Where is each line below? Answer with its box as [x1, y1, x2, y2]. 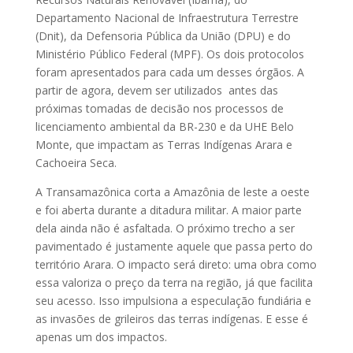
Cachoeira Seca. [35, 154, 117, 170]
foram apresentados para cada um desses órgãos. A [35, 64, 304, 80]
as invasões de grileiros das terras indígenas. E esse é [35, 310, 308, 326]
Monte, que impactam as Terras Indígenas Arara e [35, 136, 292, 152]
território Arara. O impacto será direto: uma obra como [35, 256, 317, 272]
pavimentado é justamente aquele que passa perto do [35, 238, 313, 254]
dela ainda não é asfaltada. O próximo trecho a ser [35, 220, 295, 236]
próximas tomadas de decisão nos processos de [35, 100, 284, 116]
